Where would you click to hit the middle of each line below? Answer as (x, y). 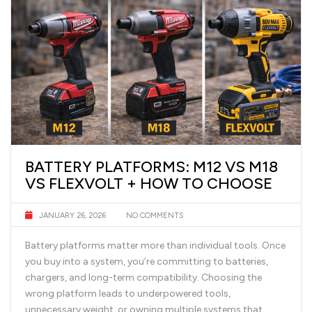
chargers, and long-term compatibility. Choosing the (143, 277)
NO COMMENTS (154, 215)
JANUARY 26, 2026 (72, 215)
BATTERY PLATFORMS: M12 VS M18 (151, 166)
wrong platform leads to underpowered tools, (128, 293)
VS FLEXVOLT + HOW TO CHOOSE (149, 183)
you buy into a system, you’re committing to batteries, (147, 261)
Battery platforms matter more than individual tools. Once (155, 245)
